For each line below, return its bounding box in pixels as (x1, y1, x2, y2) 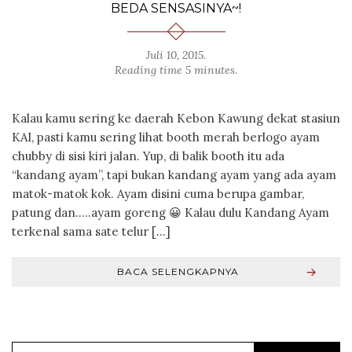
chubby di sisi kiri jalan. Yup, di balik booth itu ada (12, 148, 284, 163)
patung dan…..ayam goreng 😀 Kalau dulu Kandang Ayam (12, 204, 329, 220)
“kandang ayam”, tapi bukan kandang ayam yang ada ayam (12, 167, 336, 182)
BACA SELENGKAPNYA (116, 265, 239, 277)
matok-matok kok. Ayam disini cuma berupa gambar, (12, 185, 304, 201)
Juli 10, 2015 (146, 47, 203, 62)
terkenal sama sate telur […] (12, 223, 170, 239)
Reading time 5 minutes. (115, 62, 237, 77)
